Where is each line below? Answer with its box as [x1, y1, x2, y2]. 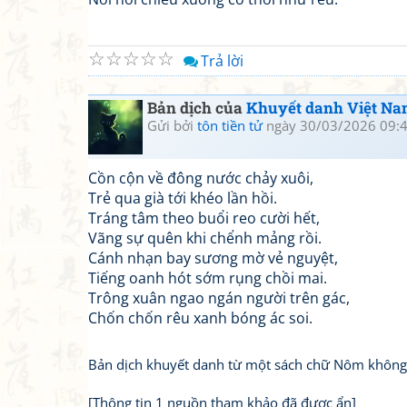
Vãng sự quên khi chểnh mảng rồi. [88, 228, 322, 248]
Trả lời [201, 51, 243, 71]
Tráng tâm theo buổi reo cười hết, [88, 208, 320, 228]
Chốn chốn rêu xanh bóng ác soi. [88, 308, 313, 328]
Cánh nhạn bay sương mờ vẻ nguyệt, [88, 248, 338, 268]
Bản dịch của [147, 97, 246, 118]
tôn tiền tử [197, 116, 263, 134]
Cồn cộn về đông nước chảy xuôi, [88, 168, 313, 188]
